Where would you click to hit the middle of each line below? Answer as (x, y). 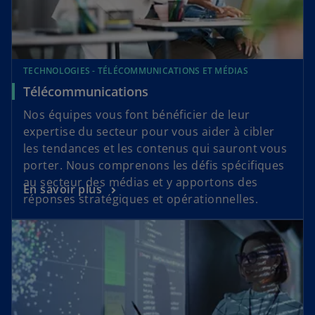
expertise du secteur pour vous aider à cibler (149, 131)
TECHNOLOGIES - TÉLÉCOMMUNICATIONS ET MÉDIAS (136, 70)
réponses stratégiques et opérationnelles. (141, 199)
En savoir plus (63, 189)
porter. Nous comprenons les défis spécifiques (154, 165)
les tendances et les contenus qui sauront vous (155, 148)
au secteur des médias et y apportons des (141, 182)
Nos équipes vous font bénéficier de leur (137, 114)
